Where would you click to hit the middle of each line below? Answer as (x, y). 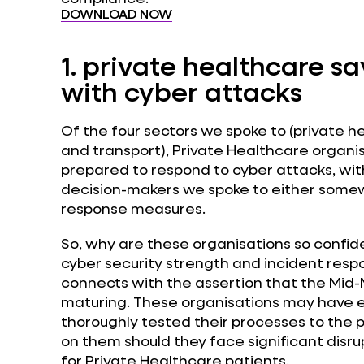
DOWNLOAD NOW (116, 14)
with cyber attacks (181, 91)
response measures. (133, 208)
